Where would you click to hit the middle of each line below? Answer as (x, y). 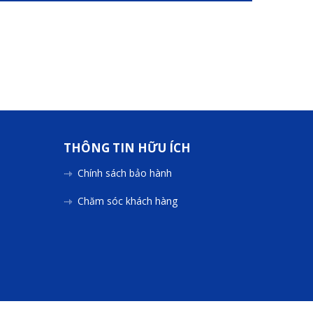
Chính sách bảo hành (125, 173)
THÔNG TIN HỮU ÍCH (127, 148)
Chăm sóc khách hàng (128, 201)
